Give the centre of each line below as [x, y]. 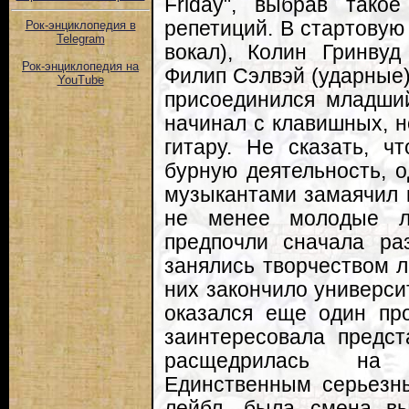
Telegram [80, 39]
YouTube [80, 80]
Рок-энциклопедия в [80, 26]
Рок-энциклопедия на [80, 67]
